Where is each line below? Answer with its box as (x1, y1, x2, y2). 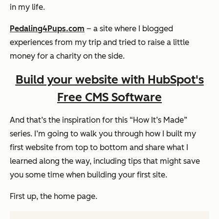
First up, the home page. (10, 192, 97, 201)
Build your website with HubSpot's (15, 72, 204, 87)
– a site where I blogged (85, 23, 173, 33)
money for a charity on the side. (10, 51, 125, 61)
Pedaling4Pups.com (10, 23, 85, 33)
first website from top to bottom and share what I (10, 143, 188, 153)
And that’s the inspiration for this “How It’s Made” (10, 115, 187, 125)
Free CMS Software (57, 90, 162, 105)
